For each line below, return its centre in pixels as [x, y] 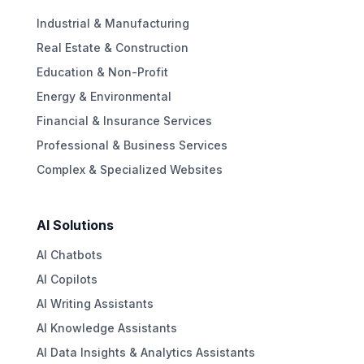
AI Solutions [75, 225]
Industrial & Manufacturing [113, 23]
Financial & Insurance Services [124, 120]
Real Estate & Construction [112, 47]
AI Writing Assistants [95, 303]
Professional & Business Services [132, 145]
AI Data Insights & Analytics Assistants [145, 352]
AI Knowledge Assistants [106, 327]
